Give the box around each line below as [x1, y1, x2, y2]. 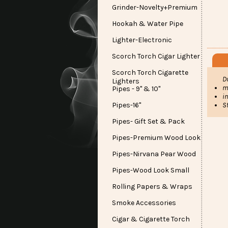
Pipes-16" [112, 101, 141, 109]
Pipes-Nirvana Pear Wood [112, 150, 196, 158]
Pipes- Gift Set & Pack [112, 117, 185, 126]
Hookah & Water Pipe [112, 19, 183, 28]
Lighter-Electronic [112, 36, 172, 44]
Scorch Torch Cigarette [112, 68, 188, 77]
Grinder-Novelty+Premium [112, 3, 197, 12]
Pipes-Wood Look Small [112, 166, 189, 175]
